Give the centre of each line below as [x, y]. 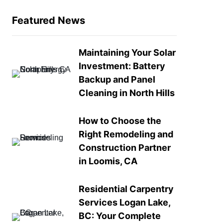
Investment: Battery [122, 66]
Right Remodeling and [126, 134]
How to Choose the [120, 121]
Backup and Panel [117, 79]
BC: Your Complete [120, 216]
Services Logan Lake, [125, 202]
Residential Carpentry [126, 189]
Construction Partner [125, 148]
